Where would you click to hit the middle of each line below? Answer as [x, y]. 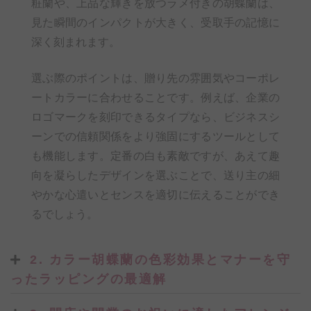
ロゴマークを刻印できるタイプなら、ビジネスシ [155, 117]
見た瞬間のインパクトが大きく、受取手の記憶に [155, 23]
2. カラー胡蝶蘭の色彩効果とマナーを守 [160, 260]
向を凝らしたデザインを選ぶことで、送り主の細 [155, 176]
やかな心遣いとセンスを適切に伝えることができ [155, 195]
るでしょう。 [65, 215]
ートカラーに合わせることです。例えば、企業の [155, 98]
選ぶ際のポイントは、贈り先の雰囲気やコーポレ [155, 78]
